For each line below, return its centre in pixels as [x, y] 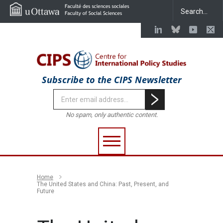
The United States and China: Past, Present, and [103, 184]
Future [46, 191]
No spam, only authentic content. [111, 115]
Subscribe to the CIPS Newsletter [111, 80]
